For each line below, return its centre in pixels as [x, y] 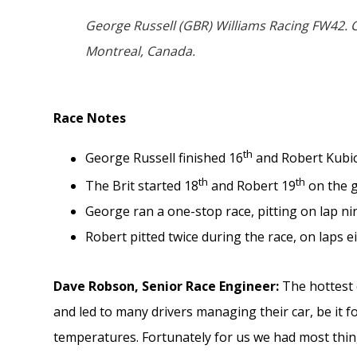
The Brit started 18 [142, 185]
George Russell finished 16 [165, 158]
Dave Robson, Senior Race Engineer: [168, 286]
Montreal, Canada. [141, 51]
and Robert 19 [252, 185]
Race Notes [90, 118]
